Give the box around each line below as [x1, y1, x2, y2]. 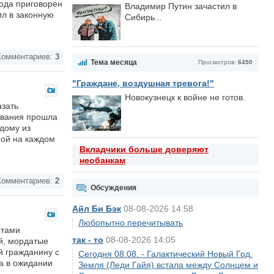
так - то [72, 235, 103, 245]
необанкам [80, 155, 125, 165]
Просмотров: [198, 59, 238, 65]
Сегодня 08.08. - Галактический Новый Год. [78, 249, 253, 259]
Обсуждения [91, 183, 136, 192]
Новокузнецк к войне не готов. [125, 92, 245, 102]
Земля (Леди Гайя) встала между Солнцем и [78, 260, 258, 270]
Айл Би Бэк [72, 204, 121, 213]
